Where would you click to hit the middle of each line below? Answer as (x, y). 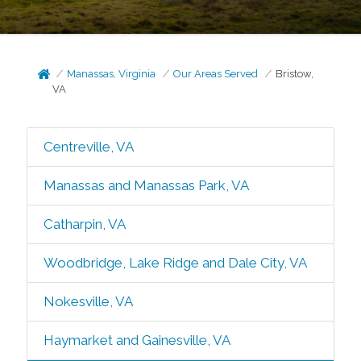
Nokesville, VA (88, 301)
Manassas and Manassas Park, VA (146, 185)
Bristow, (295, 74)
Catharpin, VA (84, 224)
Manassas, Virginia (112, 74)
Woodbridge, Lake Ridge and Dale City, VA (175, 263)
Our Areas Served (216, 74)
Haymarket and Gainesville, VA (137, 340)
